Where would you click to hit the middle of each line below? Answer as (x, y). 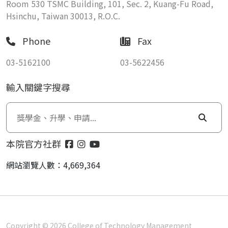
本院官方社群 (34, 143)
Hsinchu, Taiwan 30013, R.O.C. (63, 16)
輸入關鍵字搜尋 (38, 87)
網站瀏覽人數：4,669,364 (53, 165)
